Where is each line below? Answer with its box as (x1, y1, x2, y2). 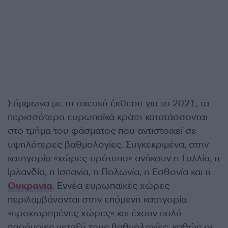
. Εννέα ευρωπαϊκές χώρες (52, 180, 169, 192)
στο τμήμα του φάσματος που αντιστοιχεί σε (8, 125, 196, 137)
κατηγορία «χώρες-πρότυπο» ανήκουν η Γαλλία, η (8, 152, 220, 165)
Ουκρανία (8, 180, 52, 192)
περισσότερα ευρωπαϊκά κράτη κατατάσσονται (8, 111, 207, 124)
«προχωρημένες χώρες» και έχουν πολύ (8, 207, 182, 220)
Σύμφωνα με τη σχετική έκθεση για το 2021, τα (8, 97, 209, 110)
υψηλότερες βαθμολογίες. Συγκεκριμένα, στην (8, 138, 209, 151)
